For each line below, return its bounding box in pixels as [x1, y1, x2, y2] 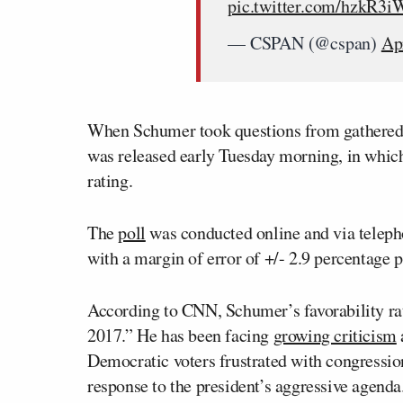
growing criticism [273, 323, 397, 347]
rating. [87, 168, 133, 193]
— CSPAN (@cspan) [228, 31, 381, 55]
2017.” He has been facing [87, 323, 273, 347]
